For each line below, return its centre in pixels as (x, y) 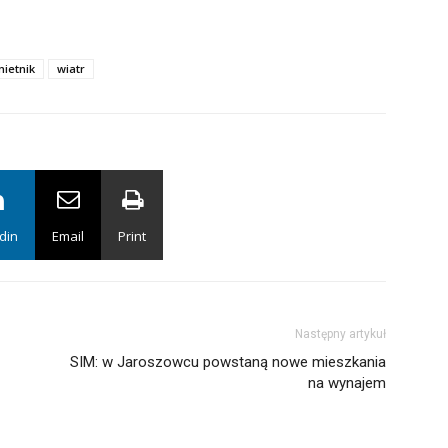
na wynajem (347, 382)
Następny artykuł (340, 333)
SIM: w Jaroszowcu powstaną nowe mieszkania (228, 361)
